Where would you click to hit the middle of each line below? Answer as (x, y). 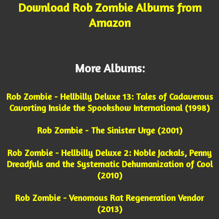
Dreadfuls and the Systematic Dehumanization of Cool (109, 164)
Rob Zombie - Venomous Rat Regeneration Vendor (109, 197)
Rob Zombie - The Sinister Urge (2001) (109, 130)
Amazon (109, 22)
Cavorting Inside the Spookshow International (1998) (109, 107)
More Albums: (109, 68)
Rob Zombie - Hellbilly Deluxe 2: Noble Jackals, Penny (109, 152)
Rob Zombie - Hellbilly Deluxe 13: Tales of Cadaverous (109, 96)
